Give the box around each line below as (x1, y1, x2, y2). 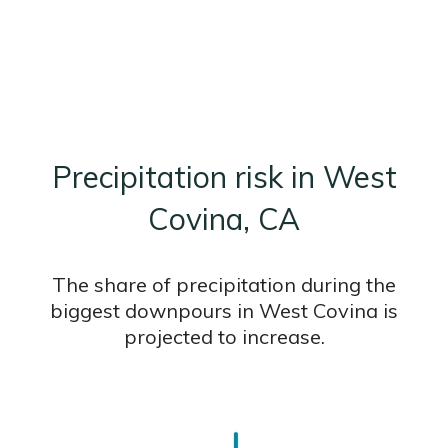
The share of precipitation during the (52, 272, 396, 298)
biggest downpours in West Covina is (50, 298, 398, 324)
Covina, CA (148, 200, 300, 239)
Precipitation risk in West (51, 158, 397, 197)
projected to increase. (123, 324, 325, 350)
